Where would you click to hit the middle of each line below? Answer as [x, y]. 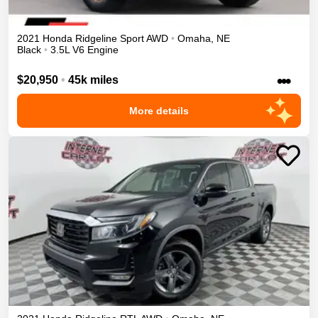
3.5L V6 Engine [84, 49]
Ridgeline [96, 38]
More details [159, 111]
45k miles [93, 80]
